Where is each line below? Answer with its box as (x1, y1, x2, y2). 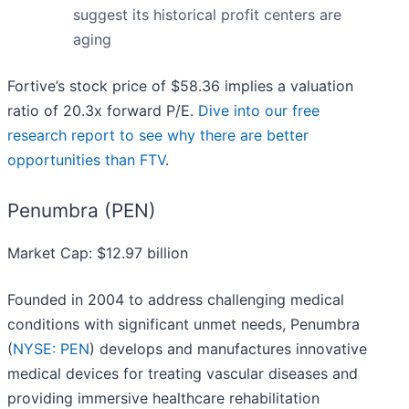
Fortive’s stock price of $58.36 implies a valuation (7, 77, 353, 96)
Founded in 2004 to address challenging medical (7, 290, 344, 309)
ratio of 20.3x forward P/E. (7, 101, 198, 121)
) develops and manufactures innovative (89, 340, 367, 359)
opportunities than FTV (7, 151, 165, 170)
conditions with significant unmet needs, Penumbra (7, 315, 360, 334)
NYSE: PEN (13, 340, 89, 359)
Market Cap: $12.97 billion (7, 244, 188, 263)
